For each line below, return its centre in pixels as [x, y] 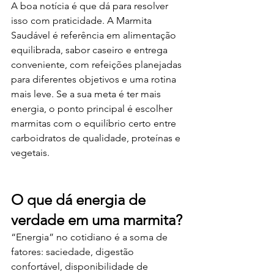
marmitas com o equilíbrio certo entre [95, 123]
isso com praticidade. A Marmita [83, 20]
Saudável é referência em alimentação [95, 35]
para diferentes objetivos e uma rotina [95, 79]
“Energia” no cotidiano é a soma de [91, 237]
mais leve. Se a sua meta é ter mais [87, 94]
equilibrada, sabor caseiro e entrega [91, 50]
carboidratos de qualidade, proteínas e [97, 138]
